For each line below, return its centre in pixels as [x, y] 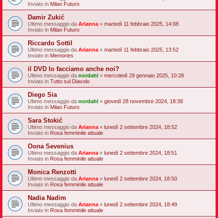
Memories [62, 55]
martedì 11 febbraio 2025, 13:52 [141, 49]
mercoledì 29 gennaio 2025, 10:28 [144, 75]
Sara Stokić [45, 120]
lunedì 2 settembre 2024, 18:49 [141, 204]
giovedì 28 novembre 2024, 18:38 [144, 101]
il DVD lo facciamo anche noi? [73, 69]
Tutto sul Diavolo [70, 81]
